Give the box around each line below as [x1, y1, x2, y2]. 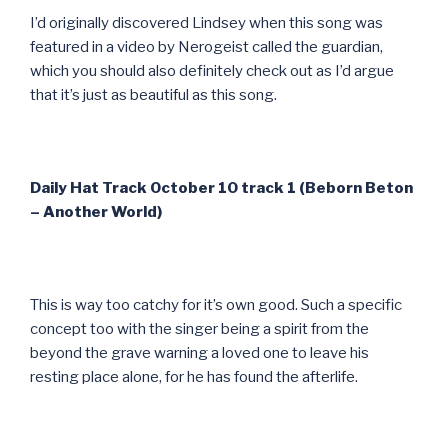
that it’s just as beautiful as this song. [30, 85, 277, 104]
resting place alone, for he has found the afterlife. [30, 367, 358, 386]
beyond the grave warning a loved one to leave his [30, 343, 369, 362]
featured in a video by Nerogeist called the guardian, [30, 37, 383, 56]
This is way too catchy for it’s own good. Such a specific [30, 295, 402, 314]
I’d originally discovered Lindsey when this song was [30, 13, 383, 32]
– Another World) [30, 202, 162, 221]
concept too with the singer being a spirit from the [30, 319, 369, 338]
